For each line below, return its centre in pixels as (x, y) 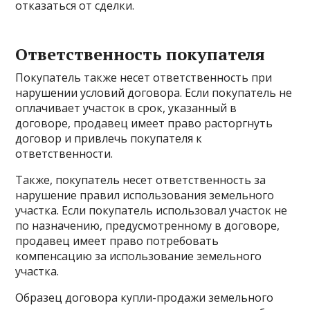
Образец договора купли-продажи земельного (145, 298)
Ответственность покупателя (140, 54)
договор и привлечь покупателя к (109, 138)
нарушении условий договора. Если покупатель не (154, 93)
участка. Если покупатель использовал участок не (152, 210)
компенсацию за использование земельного (139, 256)
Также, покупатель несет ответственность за (141, 180)
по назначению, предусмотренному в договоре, (148, 226)
